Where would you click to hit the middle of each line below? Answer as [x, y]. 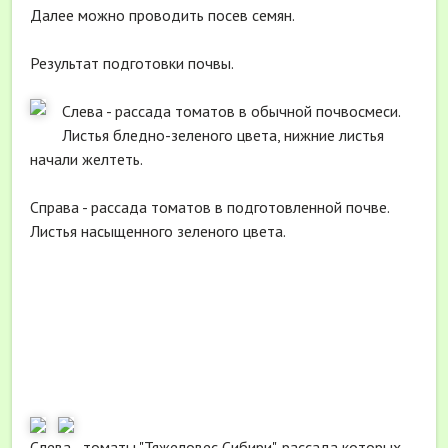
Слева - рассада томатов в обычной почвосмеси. [231, 110]
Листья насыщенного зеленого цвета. [158, 230]
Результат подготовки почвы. [132, 62]
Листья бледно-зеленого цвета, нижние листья [223, 134]
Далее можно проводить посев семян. [162, 14]
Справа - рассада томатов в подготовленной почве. [210, 206]
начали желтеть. [86, 158]
